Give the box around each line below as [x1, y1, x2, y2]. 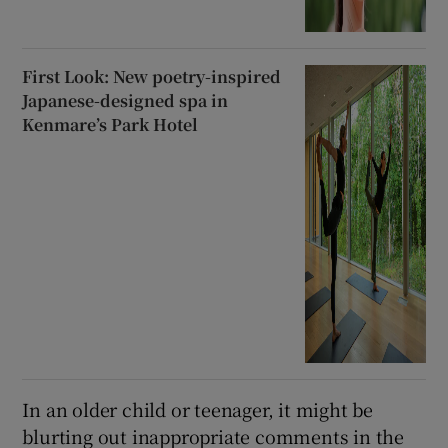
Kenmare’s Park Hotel [22, 112, 199, 136]
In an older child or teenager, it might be [22, 396, 374, 423]
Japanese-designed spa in [22, 88, 229, 112]
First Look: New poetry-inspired [22, 64, 282, 88]
